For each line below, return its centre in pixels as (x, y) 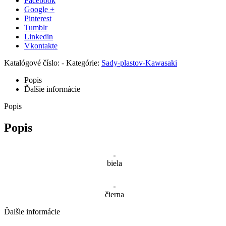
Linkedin (39, 36)
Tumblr (36, 27)
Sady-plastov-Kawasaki (139, 63)
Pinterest (38, 18)
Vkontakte (41, 45)
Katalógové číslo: (33, 63)
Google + (39, 9)
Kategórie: (84, 63)
